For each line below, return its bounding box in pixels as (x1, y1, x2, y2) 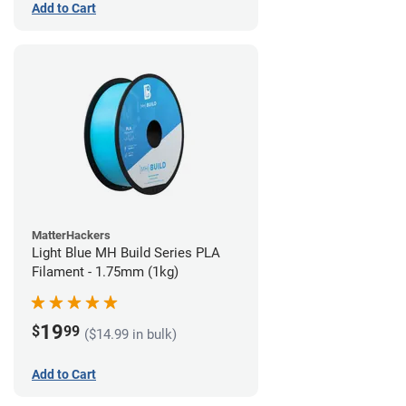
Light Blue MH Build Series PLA (32, 245, 220, 262)
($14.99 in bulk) (84, 325, 177, 343)
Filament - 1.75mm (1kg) (32, 264, 179, 281)
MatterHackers (32, 228, 111, 243)
